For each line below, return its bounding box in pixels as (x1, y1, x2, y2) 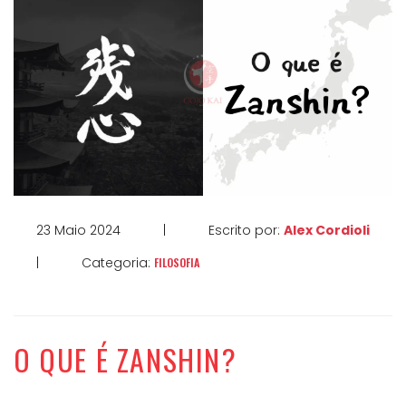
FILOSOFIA (154, 255, 199, 271)
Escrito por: (208, 221, 284, 240)
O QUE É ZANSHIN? (14, 338, 237, 382)
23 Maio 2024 (36, 221, 121, 240)
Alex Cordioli (284, 221, 370, 240)
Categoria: (82, 254, 154, 273)
